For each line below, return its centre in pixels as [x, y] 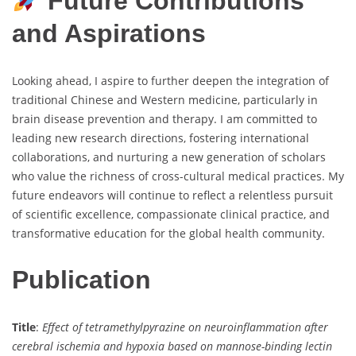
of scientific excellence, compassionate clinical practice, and [171, 214]
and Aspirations [109, 34]
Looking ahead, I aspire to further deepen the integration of [170, 80]
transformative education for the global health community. [168, 233]
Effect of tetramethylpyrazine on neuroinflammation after [185, 327]
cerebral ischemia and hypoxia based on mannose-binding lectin [172, 346]
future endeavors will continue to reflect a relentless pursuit [172, 195]
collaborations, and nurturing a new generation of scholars [169, 157]
